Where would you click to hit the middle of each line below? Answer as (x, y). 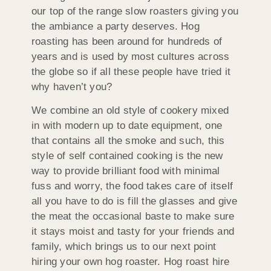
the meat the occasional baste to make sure (133, 217)
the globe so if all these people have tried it (131, 71)
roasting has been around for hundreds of (127, 41)
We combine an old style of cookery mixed (130, 111)
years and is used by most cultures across (131, 56)
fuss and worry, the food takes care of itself (132, 186)
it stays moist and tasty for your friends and (133, 232)
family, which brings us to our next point (124, 247)
